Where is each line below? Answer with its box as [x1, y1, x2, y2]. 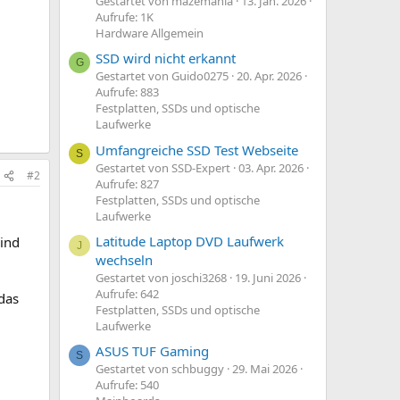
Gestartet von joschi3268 [96, 270, 227, 287]
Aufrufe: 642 [96, 286, 159, 303]
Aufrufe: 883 [96, 84, 159, 101]
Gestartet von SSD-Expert [96, 159, 230, 176]
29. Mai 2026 [232, 361, 297, 378]
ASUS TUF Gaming [96, 342, 209, 361]
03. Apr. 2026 [238, 159, 304, 176]
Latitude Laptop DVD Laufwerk [96, 232, 284, 251]
